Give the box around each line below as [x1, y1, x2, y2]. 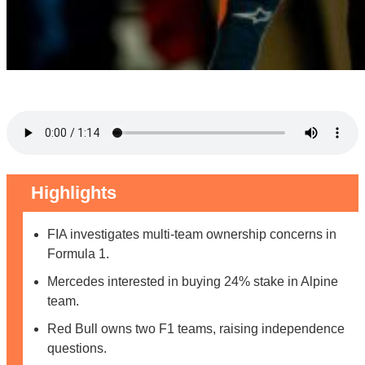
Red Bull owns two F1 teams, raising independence [47, 321, 345, 336]
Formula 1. [47, 246, 109, 261]
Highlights [31, 182, 117, 203]
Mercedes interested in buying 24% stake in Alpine [47, 274, 338, 288]
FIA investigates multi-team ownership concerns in [47, 226, 336, 241]
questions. [47, 341, 107, 355]
